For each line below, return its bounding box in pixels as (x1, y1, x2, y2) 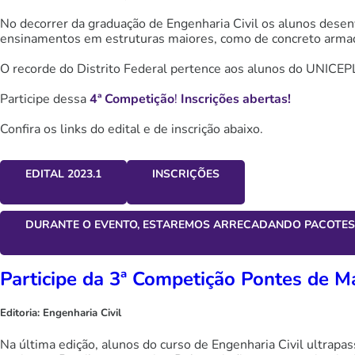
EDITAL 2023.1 (25, 166, 101, 182)
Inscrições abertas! (181, 90, 291, 109)
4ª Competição (90, 90, 174, 109)
